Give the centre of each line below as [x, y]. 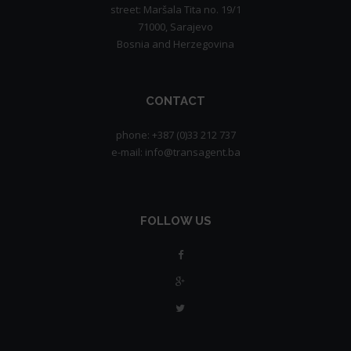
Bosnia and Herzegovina [175, 44]
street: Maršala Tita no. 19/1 [175, 9]
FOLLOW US [175, 221]
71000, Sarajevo [175, 27]
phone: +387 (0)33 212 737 [175, 135]
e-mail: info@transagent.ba [175, 152]
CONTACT [175, 101]
